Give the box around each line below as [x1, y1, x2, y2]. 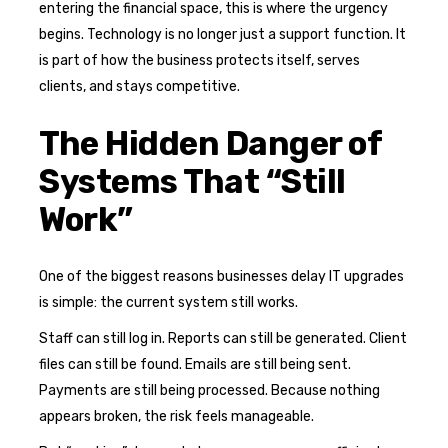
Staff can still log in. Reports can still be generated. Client [39, 329, 407, 347]
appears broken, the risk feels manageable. [39, 407, 314, 425]
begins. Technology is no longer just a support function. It [39, 25, 406, 43]
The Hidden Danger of [39, 123, 382, 163]
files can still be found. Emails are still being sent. [39, 355, 351, 373]
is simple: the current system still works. [39, 293, 298, 311]
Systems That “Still [39, 161, 346, 201]
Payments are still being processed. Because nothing [39, 381, 380, 399]
